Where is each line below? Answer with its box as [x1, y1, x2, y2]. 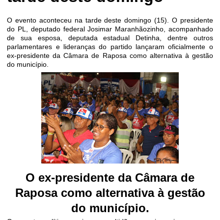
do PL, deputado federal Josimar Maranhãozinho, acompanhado [7, 25, 213, 33]
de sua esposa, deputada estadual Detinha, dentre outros [7, 34, 213, 42]
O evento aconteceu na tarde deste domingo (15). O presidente [7, 16, 213, 24]
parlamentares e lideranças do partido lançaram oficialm [7, 43, 192, 51]
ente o [192, 43, 213, 51]
